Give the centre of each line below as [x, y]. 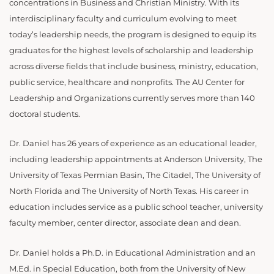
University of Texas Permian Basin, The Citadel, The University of [135, 176]
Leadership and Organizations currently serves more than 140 [132, 98]
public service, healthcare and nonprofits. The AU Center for [127, 82]
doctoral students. [45, 114]
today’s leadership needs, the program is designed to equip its [133, 34]
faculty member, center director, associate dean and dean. [126, 223]
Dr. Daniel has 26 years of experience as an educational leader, [133, 144]
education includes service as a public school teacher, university [136, 207]
